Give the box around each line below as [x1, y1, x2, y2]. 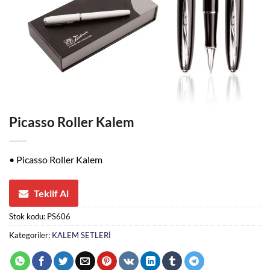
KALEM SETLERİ [52, 230, 111, 240]
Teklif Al [34, 187, 69, 199]
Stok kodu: [9, 211, 47, 221]
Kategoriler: [9, 230, 52, 240]
